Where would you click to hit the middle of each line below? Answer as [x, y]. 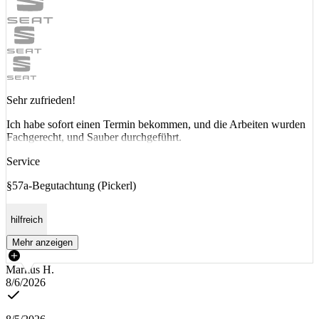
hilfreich [27, 219]
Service [23, 162]
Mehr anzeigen [42, 243]
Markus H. [30, 270]
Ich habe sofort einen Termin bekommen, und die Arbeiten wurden [156, 125]
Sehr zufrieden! [41, 100]
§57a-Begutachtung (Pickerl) [71, 186]
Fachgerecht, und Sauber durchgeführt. [94, 137]
